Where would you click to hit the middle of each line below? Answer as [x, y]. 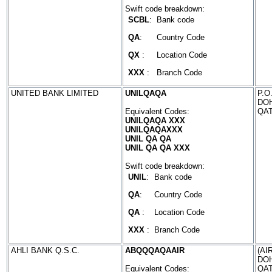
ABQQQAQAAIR [155, 250]
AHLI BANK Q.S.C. [45, 250]
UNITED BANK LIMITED [55, 93]
